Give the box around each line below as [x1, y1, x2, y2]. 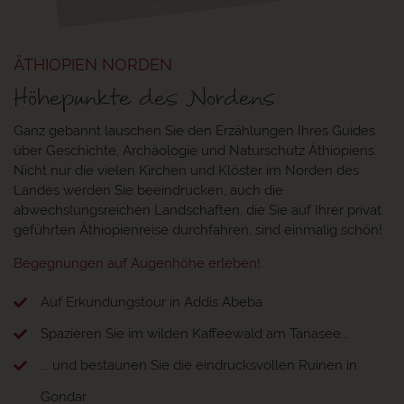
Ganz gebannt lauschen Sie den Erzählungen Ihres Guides [14, 122, 375, 139]
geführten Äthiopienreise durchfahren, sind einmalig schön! [14, 221, 382, 238]
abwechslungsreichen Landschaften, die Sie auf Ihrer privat [14, 201, 381, 218]
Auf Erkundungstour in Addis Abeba [41, 293, 262, 310]
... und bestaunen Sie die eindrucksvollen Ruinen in [41, 356, 357, 373]
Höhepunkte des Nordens [14, 78, 275, 116]
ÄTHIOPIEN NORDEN [14, 54, 172, 74]
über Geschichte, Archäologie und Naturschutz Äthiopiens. [14, 142, 377, 159]
